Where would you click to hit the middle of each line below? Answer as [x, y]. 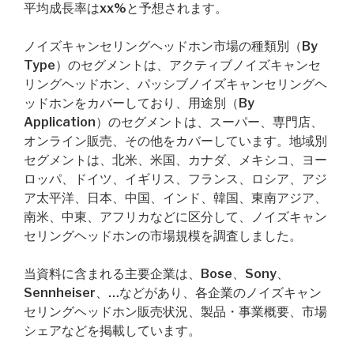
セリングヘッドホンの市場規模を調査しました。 [163, 236]
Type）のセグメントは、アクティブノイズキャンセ [172, 65]
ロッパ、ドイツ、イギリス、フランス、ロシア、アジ [175, 179]
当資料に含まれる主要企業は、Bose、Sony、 [156, 274]
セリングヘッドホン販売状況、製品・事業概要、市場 [175, 312]
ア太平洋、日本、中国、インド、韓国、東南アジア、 [175, 198]
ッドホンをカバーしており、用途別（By [139, 103]
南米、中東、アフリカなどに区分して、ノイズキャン [175, 217]
